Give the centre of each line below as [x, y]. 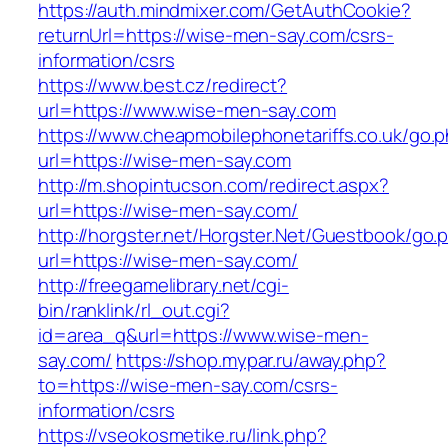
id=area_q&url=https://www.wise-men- [203, 335]
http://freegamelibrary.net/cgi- [163, 285]
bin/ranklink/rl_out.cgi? [134, 310]
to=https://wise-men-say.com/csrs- [188, 385]
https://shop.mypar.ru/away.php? [251, 360]
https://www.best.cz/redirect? [163, 85]
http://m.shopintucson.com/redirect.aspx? [213, 185]
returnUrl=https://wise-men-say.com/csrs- [216, 35]
